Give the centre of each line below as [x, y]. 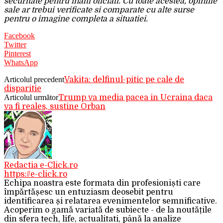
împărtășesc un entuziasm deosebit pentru [89, 192]
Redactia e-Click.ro [41, 165]
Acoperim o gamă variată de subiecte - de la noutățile [108, 210]
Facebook [19, 35]
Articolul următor [31, 97]
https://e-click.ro [36, 174]
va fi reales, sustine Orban [55, 106]
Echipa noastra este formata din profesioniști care [102, 183]
